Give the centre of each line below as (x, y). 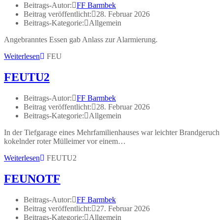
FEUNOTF (32, 179)
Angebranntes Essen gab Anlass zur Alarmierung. (82, 40)
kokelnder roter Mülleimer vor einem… (65, 141)
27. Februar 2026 (123, 208)
